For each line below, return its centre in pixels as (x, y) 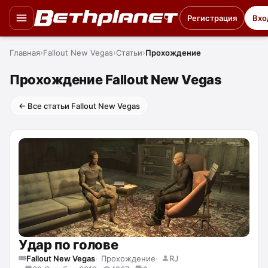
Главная (25, 53)
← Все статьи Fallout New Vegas (79, 106)
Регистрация (212, 18)
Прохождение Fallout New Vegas (116, 80)
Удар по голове (68, 244)
